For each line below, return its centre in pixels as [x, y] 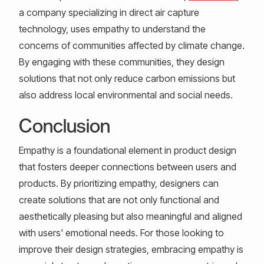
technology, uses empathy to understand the [112, 29]
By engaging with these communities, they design [122, 62]
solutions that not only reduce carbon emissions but [127, 78]
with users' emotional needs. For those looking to [121, 233]
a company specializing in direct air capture [109, 12]
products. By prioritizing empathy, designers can [119, 183]
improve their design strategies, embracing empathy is [131, 249]
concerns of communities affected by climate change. [132, 45]
